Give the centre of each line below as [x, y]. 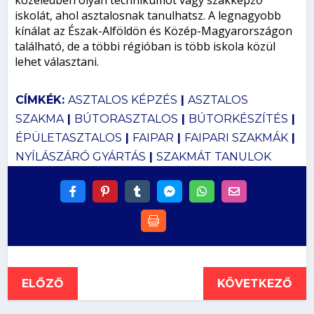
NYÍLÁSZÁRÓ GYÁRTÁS [80, 156]
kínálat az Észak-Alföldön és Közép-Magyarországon [154, 30]
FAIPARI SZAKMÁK [236, 137]
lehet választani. [57, 61]
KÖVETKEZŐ [254, 283]
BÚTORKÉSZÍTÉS [238, 118]
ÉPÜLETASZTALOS [68, 137]
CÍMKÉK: [41, 100]
